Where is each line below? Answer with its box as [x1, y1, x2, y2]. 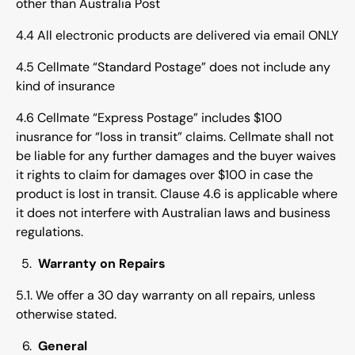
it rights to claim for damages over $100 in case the [16, 166, 313, 184]
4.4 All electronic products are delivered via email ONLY [16, 27, 338, 44]
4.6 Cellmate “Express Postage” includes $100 [16, 109, 282, 127]
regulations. [16, 223, 83, 241]
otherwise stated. [16, 306, 116, 323]
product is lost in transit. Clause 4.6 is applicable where [16, 185, 338, 203]
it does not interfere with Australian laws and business [16, 204, 330, 222]
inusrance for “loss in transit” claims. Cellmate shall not [16, 128, 334, 146]
